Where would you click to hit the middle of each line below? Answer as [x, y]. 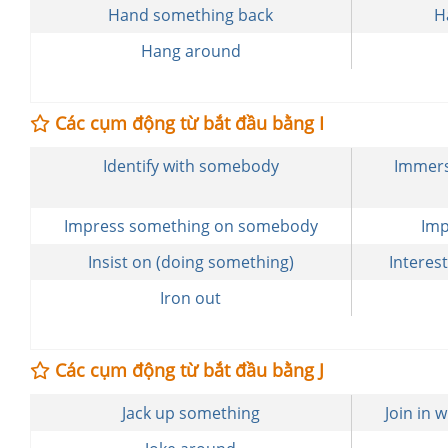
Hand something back [191, 15]
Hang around [190, 51]
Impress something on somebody [190, 226]
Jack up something [190, 413]
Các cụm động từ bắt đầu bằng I [187, 123]
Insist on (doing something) [190, 262]
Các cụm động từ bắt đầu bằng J [187, 370]
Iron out [191, 298]
